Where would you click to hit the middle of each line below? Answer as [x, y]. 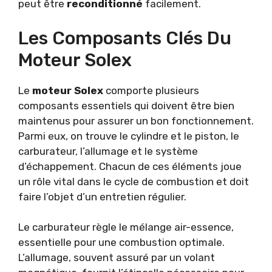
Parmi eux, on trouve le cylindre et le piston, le [129, 136]
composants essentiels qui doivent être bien [126, 105]
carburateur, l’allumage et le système [108, 151]
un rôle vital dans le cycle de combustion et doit [134, 181]
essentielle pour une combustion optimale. [121, 243]
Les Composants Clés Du [125, 38]
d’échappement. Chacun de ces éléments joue [130, 166]
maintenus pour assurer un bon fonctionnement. [136, 121]
